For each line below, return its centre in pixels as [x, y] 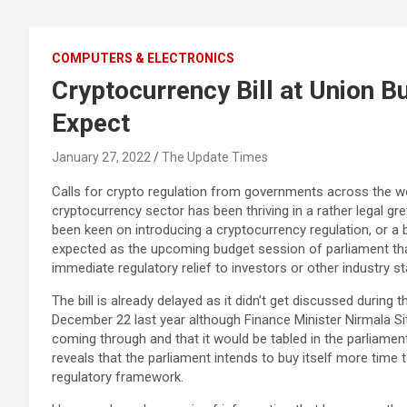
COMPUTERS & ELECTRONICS [143, 58]
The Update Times [215, 157]
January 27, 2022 [101, 157]
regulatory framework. [118, 377]
